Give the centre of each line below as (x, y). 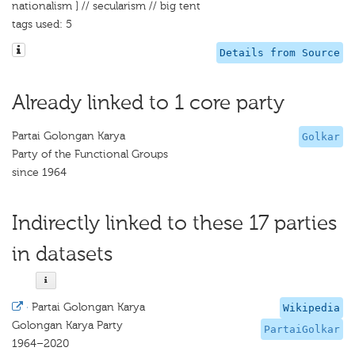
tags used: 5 (42, 24)
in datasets (62, 254)
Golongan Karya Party (67, 325)
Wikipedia (311, 308)
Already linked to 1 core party (148, 103)
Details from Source (280, 53)
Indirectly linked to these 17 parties (174, 223)
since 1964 (39, 172)
